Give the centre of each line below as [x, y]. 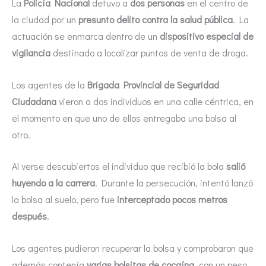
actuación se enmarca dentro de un [86, 36]
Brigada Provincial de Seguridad [153, 84]
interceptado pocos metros [172, 199]
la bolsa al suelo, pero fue [64, 199]
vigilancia [31, 53]
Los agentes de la [50, 84]
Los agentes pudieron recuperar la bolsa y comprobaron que [133, 248]
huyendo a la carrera [53, 183]
